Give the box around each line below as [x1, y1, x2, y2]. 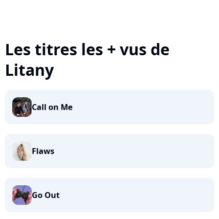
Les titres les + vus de [5, 39, 170, 60]
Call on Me [32, 102, 73, 112]
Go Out [32, 190, 60, 200]
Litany [5, 59, 54, 80]
